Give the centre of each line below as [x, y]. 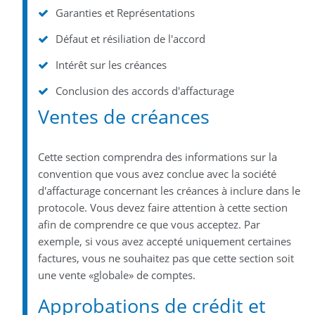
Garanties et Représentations [125, 12]
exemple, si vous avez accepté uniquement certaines [164, 241]
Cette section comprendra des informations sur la [157, 156]
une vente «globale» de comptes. [116, 275]
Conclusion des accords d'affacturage [144, 90]
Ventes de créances [123, 116]
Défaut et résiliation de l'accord [130, 38]
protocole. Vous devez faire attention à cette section [162, 207]
